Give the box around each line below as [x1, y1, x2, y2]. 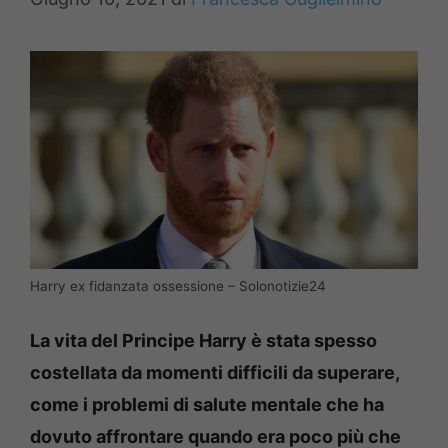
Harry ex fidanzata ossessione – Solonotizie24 [30, 277, 326, 294]
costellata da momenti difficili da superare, [30, 361, 399, 383]
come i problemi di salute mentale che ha [30, 393, 384, 415]
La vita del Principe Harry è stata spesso [30, 329, 377, 351]
